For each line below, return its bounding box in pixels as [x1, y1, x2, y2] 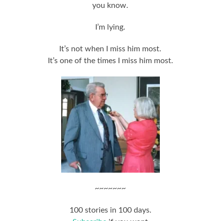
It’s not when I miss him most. [59, 44, 162, 53]
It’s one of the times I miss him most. [47, 56, 173, 65]
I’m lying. [95, 23, 126, 31]
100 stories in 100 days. [69, 206, 151, 214]
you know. [92, 1, 129, 9]
